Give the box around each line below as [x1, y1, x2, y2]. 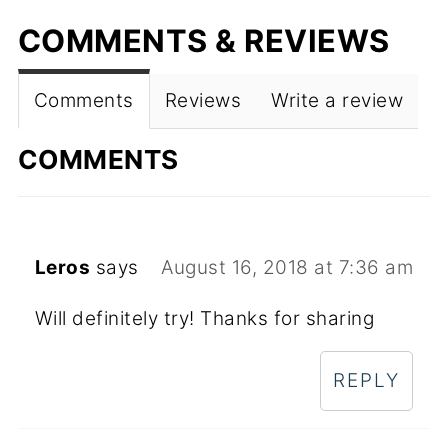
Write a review [271, 88, 404, 112]
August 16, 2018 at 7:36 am [161, 255, 414, 279]
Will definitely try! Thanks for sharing [34, 306, 375, 330]
